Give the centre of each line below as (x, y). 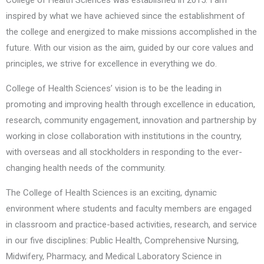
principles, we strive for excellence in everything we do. (111, 64)
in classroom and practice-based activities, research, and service (131, 225)
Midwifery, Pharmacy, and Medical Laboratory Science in (114, 257)
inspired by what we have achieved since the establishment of (126, 16)
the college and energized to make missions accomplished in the (131, 32)
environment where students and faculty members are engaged (129, 209)
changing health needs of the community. (86, 168)
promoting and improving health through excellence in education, (131, 105)
